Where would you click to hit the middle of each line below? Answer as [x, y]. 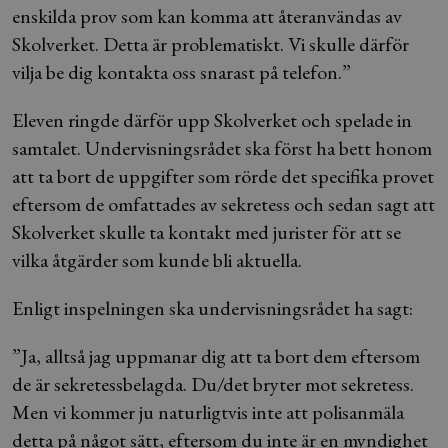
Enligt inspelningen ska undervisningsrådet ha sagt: [212, 308]
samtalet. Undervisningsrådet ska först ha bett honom [222, 148]
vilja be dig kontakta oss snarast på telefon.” [181, 72]
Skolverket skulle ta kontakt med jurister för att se [206, 232]
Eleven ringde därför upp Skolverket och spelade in [212, 120]
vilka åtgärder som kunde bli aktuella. [157, 260]
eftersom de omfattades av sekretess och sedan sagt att [223, 204]
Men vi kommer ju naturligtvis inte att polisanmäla [208, 412]
